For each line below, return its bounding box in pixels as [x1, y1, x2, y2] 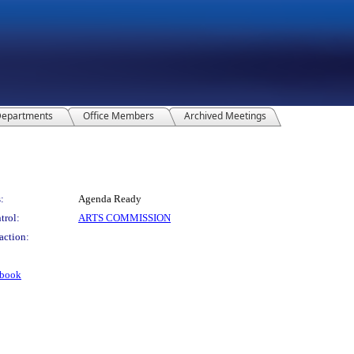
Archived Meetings [184, 109, 266, 123]
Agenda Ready [78, 193, 141, 205]
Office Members [83, 109, 154, 123]
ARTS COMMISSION [78, 212, 171, 224]
